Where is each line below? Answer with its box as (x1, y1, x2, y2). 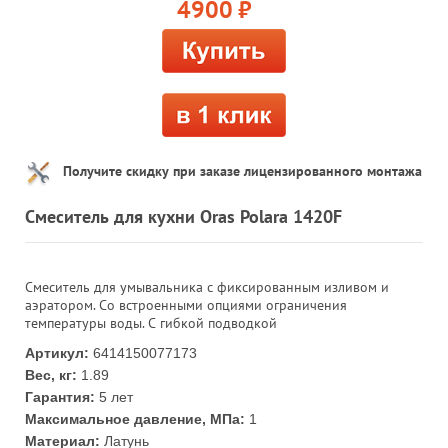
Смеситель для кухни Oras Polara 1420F (25, 204, 342, 228)
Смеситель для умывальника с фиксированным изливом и (25, 277, 389, 296)
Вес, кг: (25, 366, 77, 383)
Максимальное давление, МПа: (25, 410, 245, 427)
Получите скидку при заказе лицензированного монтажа (63, 161, 422, 180)
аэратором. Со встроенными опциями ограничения (25, 295, 347, 314)
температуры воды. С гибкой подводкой (25, 313, 277, 332)
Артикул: (25, 344, 89, 361)
